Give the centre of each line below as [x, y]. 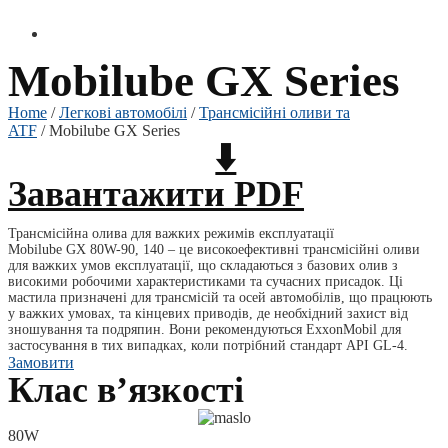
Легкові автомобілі [123, 112]
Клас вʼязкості [126, 390]
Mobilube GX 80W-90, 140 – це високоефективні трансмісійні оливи [214, 249]
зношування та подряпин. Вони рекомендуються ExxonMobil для [204, 329]
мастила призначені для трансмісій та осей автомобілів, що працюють [220, 297]
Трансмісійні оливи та [274, 112]
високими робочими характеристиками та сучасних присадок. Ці [205, 281]
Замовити [41, 362]
